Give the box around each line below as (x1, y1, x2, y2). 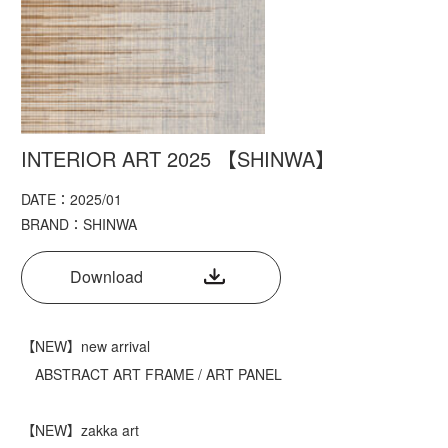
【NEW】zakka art (21, 419, 139, 440)
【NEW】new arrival (21, 335, 150, 356)
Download (70, 265, 143, 289)
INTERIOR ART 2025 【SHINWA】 (21, 143, 335, 173)
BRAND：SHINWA (21, 213, 137, 234)
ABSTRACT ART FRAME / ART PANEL (21, 363, 282, 384)
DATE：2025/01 (21, 188, 122, 209)
